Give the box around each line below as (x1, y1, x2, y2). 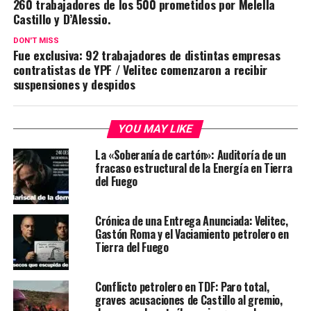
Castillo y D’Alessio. (12, 10, 111, 28)
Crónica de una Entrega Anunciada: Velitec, (94, 212, 288, 230)
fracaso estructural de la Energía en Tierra (94, 160, 293, 177)
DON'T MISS (12, 36, 59, 46)
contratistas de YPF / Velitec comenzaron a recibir (12, 60, 268, 79)
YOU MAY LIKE (117, 122, 195, 136)
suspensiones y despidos (12, 75, 135, 94)
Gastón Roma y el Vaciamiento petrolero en (94, 226, 289, 243)
